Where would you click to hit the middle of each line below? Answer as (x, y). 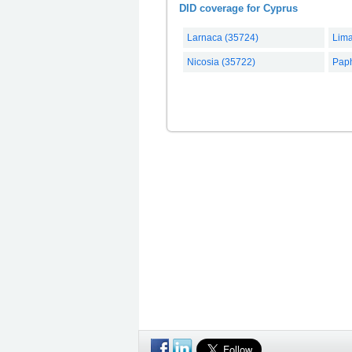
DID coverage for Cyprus (238, 8)
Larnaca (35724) (223, 37)
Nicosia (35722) (221, 62)
